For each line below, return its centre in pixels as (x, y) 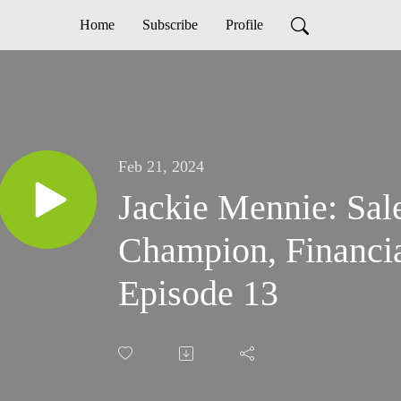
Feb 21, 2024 (161, 167)
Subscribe (170, 25)
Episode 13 (198, 294)
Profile (244, 25)
